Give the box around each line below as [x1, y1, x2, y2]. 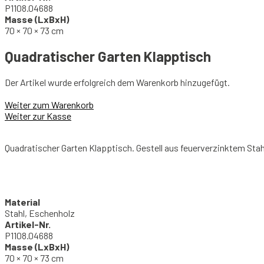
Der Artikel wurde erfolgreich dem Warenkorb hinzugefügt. [5, 76, 230, 88]
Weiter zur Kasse [5, 110, 71, 121]
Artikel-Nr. [5, 218, 51, 230]
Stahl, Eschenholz [5, 207, 75, 219]
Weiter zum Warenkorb [5, 98, 94, 110]
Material [5, 196, 40, 207]
